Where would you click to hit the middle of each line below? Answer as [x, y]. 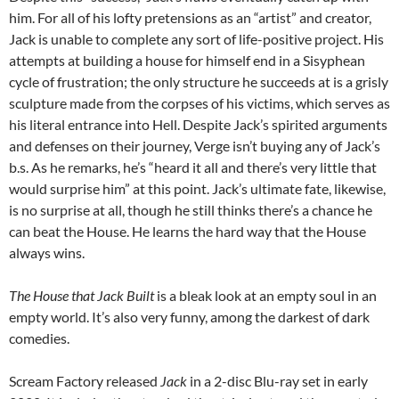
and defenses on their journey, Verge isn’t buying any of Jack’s [195, 146]
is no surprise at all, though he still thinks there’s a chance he [191, 210]
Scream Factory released [85, 381]
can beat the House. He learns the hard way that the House [187, 232]
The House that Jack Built [81, 296]
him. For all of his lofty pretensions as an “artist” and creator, [190, 18]
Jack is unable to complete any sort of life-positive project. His [196, 39]
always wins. [47, 253]
